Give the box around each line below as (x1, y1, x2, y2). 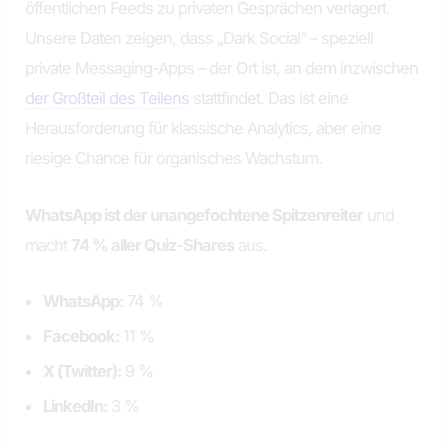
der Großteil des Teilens (25, 88, 190, 109)
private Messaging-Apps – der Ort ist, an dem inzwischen (25, 58, 419, 79)
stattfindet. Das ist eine (189, 88, 349, 109)
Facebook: (43, 325, 120, 346)
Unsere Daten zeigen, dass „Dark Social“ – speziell (25, 28, 374, 49)
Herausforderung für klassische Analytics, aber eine (25, 118, 382, 139)
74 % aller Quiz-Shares (71, 234, 235, 255)
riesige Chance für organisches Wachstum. (25, 148, 323, 169)
